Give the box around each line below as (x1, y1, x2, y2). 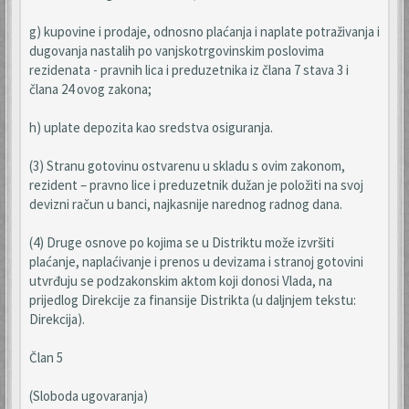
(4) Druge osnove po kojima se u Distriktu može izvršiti (29, 234, 334, 251)
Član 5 (29, 349, 63, 366)
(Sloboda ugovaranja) (29, 387, 148, 404)
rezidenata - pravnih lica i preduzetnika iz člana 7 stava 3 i (29, 61, 349, 79)
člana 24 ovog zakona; (29, 80, 152, 98)
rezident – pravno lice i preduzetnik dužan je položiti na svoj (29, 176, 363, 194)
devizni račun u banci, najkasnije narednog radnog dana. (29, 195, 342, 213)
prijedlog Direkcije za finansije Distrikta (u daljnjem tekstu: (29, 291, 356, 309)
